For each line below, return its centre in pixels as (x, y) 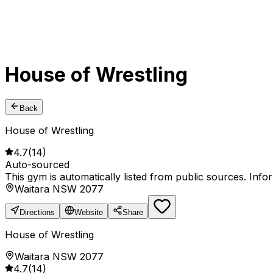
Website (89, 213)
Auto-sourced (37, 165)
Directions (37, 213)
